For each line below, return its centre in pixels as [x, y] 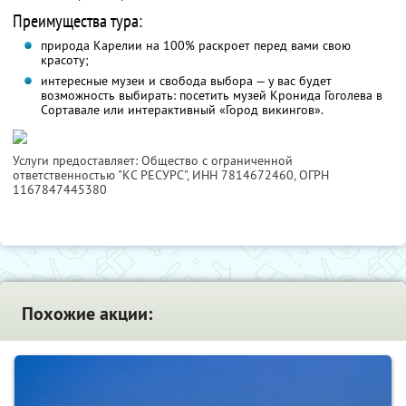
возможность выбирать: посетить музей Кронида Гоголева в [211, 96]
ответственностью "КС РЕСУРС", [102, 175]
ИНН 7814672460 [243, 175]
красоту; [64, 60]
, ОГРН [311, 175]
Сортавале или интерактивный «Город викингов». [182, 110]
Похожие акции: [87, 314]
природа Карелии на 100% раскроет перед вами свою [195, 46]
